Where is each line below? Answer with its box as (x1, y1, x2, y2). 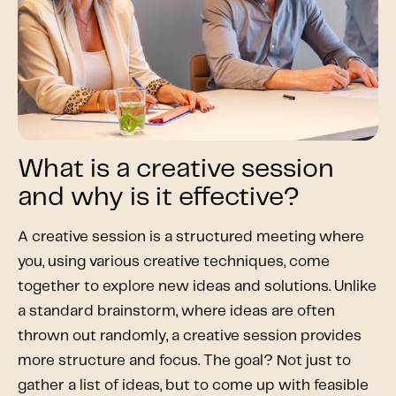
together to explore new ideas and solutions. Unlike (18, 278, 377, 293)
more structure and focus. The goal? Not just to (18, 353, 351, 368)
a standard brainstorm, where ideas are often (18, 303, 335, 318)
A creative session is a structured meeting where (18, 229, 364, 244)
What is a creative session (18, 156, 334, 182)
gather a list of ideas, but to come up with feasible (18, 377, 369, 392)
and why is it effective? (18, 184, 300, 210)
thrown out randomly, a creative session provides (18, 328, 362, 343)
